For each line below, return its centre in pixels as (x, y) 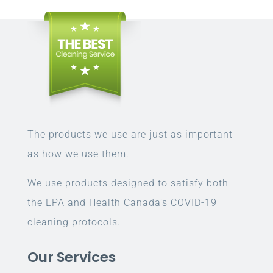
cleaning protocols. (74, 222)
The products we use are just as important (130, 134)
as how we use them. (78, 154)
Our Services (71, 257)
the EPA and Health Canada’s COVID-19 (122, 202)
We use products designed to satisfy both (128, 183)
